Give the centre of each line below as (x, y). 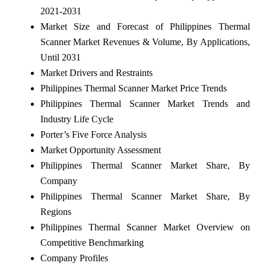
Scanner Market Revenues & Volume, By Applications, (145, 42)
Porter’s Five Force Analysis (93, 134)
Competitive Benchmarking (92, 242)
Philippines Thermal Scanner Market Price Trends (133, 88)
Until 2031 (60, 57)
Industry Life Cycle (77, 119)
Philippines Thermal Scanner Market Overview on (145, 227)
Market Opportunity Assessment (100, 150)
